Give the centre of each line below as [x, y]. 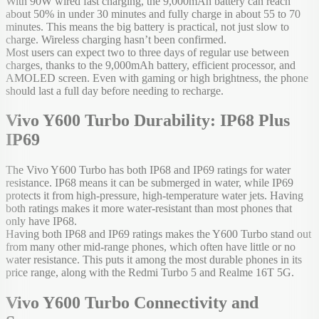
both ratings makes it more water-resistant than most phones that [149, 209]
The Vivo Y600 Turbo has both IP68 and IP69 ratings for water [148, 170]
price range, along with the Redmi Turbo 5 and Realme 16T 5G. [150, 273]
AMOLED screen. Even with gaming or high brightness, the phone [157, 78]
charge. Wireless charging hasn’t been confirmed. [116, 39]
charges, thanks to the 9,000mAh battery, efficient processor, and [151, 65]
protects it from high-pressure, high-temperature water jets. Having [155, 196]
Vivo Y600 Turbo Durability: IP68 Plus [148, 121]
